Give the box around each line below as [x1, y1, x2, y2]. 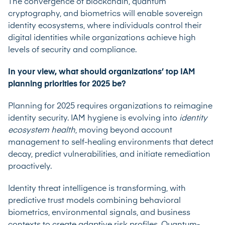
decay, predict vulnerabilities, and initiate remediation [8, 150, 210, 159]
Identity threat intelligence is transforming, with [8, 184, 186, 193]
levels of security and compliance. [8, 46, 137, 54]
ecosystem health [8, 126, 75, 135]
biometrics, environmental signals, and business [8, 208, 190, 217]
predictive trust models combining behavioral [8, 196, 181, 205]
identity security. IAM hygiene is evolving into [8, 114, 179, 123]
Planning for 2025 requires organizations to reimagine [8, 102, 212, 110]
